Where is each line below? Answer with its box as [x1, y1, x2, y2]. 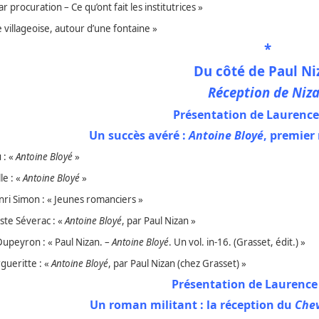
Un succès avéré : [88, 127, 189, 144]
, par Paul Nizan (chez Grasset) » [108, 257, 246, 271]
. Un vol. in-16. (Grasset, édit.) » [169, 236, 305, 249]
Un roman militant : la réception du [90, 297, 295, 313]
